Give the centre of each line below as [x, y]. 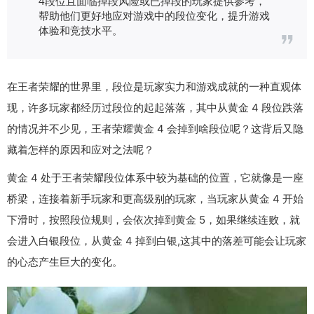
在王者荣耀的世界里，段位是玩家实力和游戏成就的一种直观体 [154, 86]
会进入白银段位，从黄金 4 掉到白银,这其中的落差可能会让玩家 [157, 240]
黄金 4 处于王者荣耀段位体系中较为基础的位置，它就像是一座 [155, 177]
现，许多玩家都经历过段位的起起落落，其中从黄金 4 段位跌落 [155, 107]
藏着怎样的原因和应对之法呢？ [81, 149]
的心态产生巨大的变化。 [65, 261]
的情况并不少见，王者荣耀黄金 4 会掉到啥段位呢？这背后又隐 [155, 128]
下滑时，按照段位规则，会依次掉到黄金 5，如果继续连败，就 [153, 219]
